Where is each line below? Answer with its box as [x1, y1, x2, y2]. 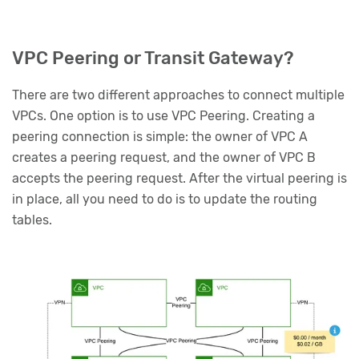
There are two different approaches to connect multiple [12, 87, 345, 103]
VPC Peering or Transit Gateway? [12, 47, 293, 70]
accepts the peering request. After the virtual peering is [12, 170, 347, 186]
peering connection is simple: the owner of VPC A [12, 128, 308, 144]
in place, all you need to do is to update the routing [12, 191, 317, 207]
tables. [12, 212, 52, 228]
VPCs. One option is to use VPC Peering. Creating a [12, 107, 315, 123]
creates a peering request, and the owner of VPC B [12, 149, 316, 165]
